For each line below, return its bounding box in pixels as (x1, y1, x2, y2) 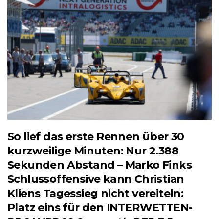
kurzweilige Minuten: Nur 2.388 (7, 144, 178, 158)
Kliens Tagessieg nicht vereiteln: (7, 187, 184, 200)
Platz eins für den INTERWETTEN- (7, 201, 193, 215)
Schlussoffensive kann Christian (7, 173, 184, 186)
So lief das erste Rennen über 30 (7, 130, 184, 144)
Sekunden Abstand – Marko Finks (7, 158, 192, 172)
